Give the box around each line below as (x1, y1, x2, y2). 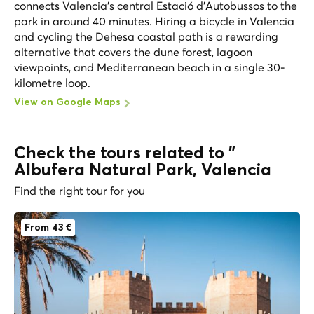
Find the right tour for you (14, 183, 145, 198)
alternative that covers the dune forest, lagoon (14, 44, 252, 59)
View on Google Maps (14, 97, 121, 107)
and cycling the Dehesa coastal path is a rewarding (14, 29, 278, 43)
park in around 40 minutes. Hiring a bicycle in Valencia (14, 13, 294, 28)
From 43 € (25, 222, 71, 233)
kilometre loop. (14, 75, 90, 90)
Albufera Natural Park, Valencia (14, 161, 271, 179)
